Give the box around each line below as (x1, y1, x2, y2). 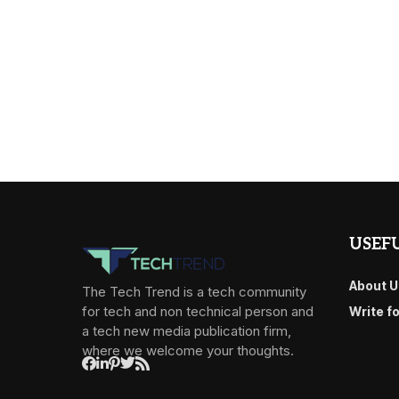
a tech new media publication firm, (82, 322, 291, 339)
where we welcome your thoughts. (82, 341, 294, 359)
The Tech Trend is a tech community (82, 282, 306, 300)
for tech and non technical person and (82, 302, 313, 320)
